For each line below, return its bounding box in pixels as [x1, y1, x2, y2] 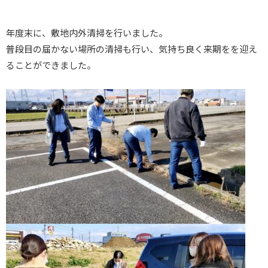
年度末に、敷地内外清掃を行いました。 [6, 26, 167, 39]
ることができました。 [6, 59, 96, 71]
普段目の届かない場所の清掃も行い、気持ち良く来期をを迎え [6, 42, 257, 55]
